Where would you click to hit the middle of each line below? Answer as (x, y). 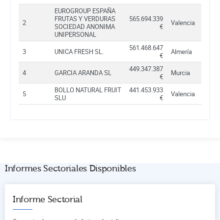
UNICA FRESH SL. (79, 51)
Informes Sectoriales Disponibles (70, 168)
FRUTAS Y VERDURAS (85, 18)
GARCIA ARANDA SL (83, 72)
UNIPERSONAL (75, 34)
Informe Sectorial (48, 199)
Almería (181, 51)
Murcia (180, 72)
